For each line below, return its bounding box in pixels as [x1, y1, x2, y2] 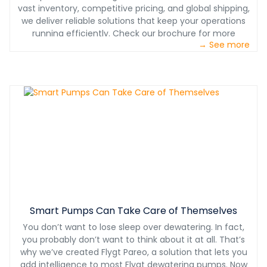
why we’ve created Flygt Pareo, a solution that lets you [20, 246, 247, 259]
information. [108, 40, 159, 52]
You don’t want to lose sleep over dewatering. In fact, [23, 221, 244, 234]
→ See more [198, 39, 250, 51]
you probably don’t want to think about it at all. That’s [22, 234, 245, 246]
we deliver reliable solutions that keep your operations [21, 15, 246, 27]
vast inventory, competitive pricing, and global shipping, [17, 2, 250, 15]
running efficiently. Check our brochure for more [32, 27, 235, 40]
